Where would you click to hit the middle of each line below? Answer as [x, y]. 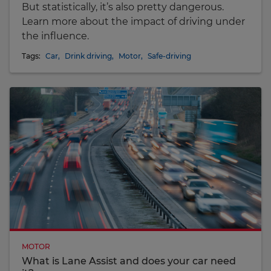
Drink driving [88, 56]
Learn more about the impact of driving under [133, 21]
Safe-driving [169, 56]
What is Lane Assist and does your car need [129, 261]
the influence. [55, 36]
